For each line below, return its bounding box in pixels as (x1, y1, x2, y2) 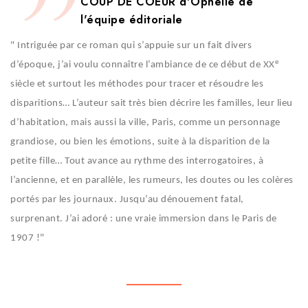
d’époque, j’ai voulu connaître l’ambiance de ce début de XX (10, 60, 275, 71)
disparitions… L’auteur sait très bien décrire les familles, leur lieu (10, 98, 293, 109)
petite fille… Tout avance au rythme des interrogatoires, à (10, 156, 263, 167)
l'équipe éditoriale (80, 12, 183, 28)
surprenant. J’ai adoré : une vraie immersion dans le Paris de (10, 214, 277, 225)
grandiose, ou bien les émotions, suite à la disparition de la (10, 137, 270, 148)
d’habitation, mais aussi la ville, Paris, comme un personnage (10, 118, 280, 129)
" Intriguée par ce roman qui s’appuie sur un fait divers (10, 41, 252, 52)
